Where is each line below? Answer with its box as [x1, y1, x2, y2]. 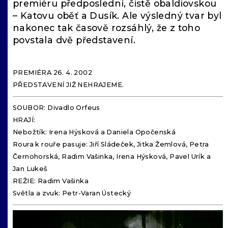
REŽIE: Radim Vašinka [13, 177, 89, 185]
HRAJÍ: [13, 116, 36, 124]
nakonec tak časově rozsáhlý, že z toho [13, 22, 201, 33]
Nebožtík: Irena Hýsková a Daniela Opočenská [13, 128, 176, 136]
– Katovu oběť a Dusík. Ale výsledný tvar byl [13, 10, 222, 21]
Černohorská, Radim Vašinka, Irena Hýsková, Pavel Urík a [13, 153, 211, 160]
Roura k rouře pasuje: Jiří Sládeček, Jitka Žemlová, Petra [13, 140, 209, 148]
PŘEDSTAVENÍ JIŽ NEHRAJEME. [13, 81, 124, 89]
